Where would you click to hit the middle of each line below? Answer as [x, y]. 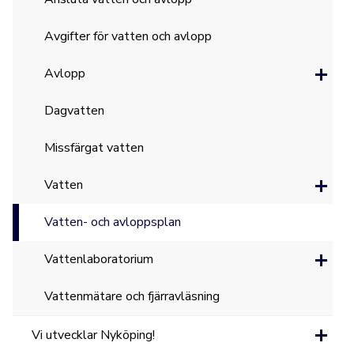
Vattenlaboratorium [99, 259]
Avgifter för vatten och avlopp [128, 36]
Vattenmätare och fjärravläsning [132, 296]
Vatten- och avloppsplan [113, 222]
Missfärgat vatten [94, 148]
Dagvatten [75, 111]
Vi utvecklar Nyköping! [94, 335]
